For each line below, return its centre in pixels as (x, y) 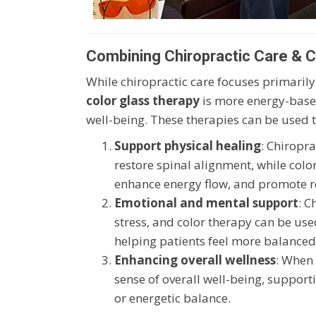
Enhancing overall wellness (195, 260)
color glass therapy (143, 100)
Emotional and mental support (206, 202)
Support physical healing (188, 145)
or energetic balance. (172, 298)
